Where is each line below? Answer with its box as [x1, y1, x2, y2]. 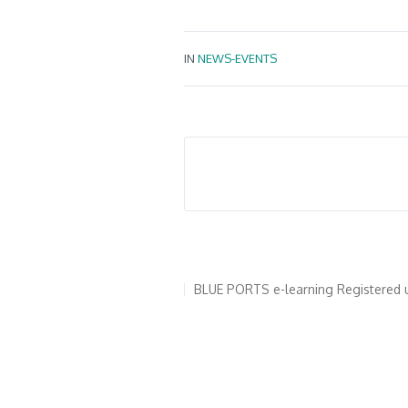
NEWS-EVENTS [198, 51, 277, 66]
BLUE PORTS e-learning [194, 280, 333, 297]
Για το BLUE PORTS [193, 259, 305, 275]
